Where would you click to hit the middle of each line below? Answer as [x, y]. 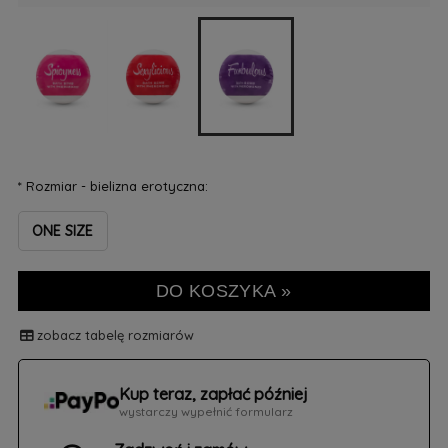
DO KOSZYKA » [224, 290]
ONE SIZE [63, 230]
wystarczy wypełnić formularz [205, 411]
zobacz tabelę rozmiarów [115, 334]
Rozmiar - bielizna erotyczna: [114, 185]
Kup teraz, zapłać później [213, 393]
